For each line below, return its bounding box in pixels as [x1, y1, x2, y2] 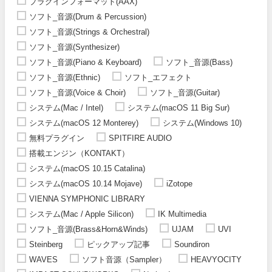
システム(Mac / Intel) [29, 103, 103, 112]
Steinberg [29, 239, 63, 249]
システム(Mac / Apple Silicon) [29, 209, 134, 219]
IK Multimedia [158, 209, 206, 219]
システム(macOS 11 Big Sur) [127, 103, 229, 112]
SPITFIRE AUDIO [109, 133, 172, 143]
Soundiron [174, 239, 209, 249]
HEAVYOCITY [191, 254, 242, 264]
